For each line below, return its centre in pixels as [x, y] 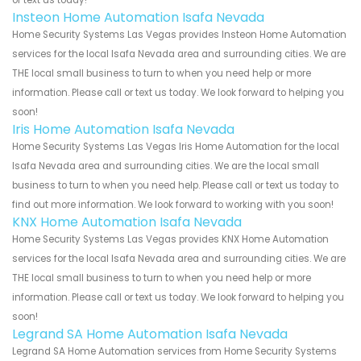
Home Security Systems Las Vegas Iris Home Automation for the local [176, 146]
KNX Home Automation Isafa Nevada [127, 222]
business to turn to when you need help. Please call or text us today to [175, 185]
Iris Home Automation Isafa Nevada [123, 129]
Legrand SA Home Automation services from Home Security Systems [174, 351]
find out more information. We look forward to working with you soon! [173, 204]
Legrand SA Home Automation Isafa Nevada [150, 334]
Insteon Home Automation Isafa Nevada [138, 17]
